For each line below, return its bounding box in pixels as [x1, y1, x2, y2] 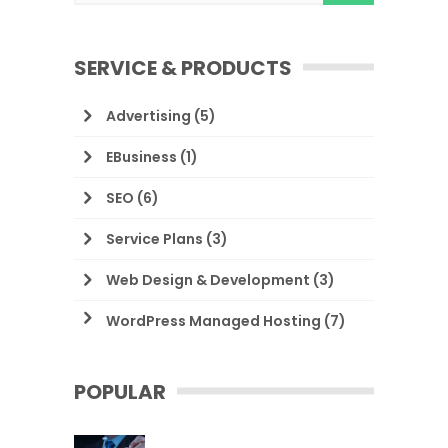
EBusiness [106, 147, 177, 167]
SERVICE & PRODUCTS [74, 54, 292, 82]
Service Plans [106, 229, 203, 249]
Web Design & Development [106, 270, 310, 290]
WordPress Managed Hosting [106, 311, 321, 331]
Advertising [106, 106, 191, 126]
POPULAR [74, 378, 166, 406]
